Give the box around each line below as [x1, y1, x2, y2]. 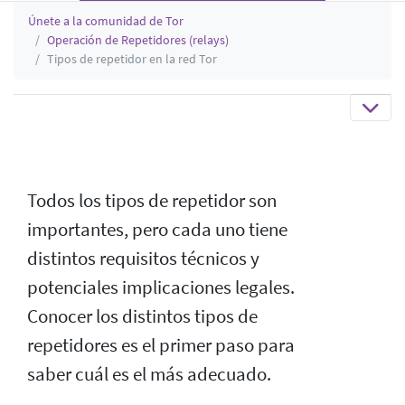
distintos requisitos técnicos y [27, 246, 259, 270]
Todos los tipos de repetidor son [27, 188, 277, 212]
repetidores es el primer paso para [27, 333, 295, 357]
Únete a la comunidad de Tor [28, 12, 184, 29]
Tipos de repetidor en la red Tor [47, 50, 217, 67]
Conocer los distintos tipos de [27, 304, 258, 328]
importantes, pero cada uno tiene [27, 217, 287, 241]
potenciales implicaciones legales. [27, 275, 295, 299]
